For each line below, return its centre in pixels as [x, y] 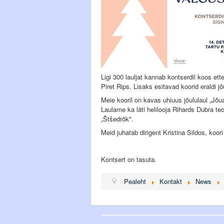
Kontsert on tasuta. [129, 159]
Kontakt [171, 181]
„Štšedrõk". [117, 119]
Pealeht [135, 181]
